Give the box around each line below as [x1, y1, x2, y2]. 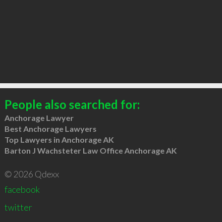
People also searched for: [4, 97, 140, 111]
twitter [4, 201, 32, 213]
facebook [4, 183, 40, 195]
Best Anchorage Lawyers [4, 123, 97, 133]
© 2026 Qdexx [4, 168, 59, 179]
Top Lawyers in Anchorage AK [4, 134, 114, 144]
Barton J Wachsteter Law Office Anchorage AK [4, 145, 177, 155]
